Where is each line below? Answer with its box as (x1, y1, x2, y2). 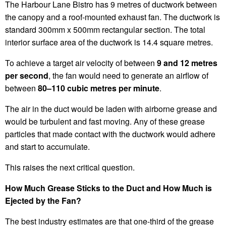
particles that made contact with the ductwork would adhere (5, 128, 215, 140)
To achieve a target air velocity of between (5, 56, 157, 69)
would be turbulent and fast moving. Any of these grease (5, 115, 205, 127)
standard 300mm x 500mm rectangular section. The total (5, 23, 205, 35)
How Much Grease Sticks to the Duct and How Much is (5, 182, 212, 194)
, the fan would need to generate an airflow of (48, 69, 208, 81)
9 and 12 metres (157, 56, 217, 69)
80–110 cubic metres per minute (38, 82, 159, 94)
